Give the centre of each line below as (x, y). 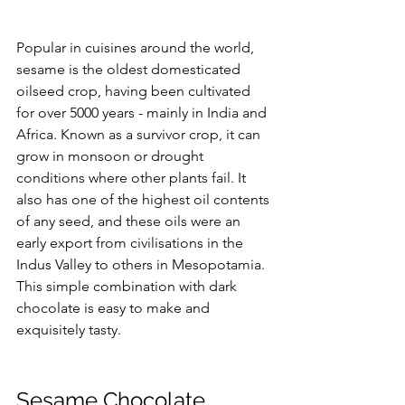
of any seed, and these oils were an (130, 221)
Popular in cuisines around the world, (137, 48)
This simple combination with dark (128, 287)
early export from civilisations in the (132, 243)
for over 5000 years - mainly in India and (143, 113)
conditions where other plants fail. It (133, 178)
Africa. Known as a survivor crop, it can (140, 135)
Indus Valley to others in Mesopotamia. (141, 265)
